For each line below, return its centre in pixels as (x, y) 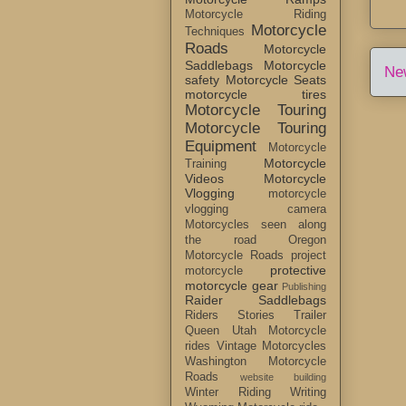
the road (221, 241)
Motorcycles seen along (256, 225)
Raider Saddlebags (256, 300)
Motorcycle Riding (256, 15)
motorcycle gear (232, 286)
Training (206, 164)
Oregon (307, 241)
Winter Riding (228, 393)
